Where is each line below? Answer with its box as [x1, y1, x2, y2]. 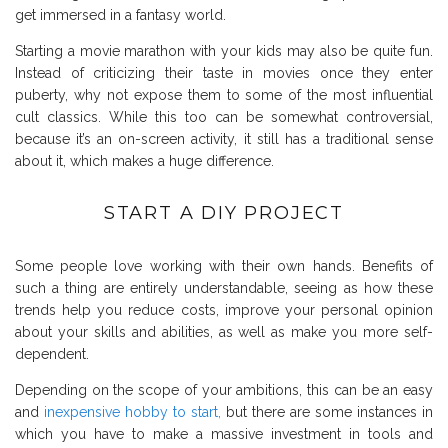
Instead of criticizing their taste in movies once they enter [15, 65, 433, 82]
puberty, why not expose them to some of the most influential [15, 87, 433, 104]
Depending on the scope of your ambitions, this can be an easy [15, 382, 433, 399]
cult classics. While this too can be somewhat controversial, [15, 109, 433, 126]
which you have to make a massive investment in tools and [15, 426, 433, 443]
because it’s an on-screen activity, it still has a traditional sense [15, 131, 433, 148]
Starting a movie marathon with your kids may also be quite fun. [15, 43, 433, 60]
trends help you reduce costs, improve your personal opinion [15, 302, 433, 319]
